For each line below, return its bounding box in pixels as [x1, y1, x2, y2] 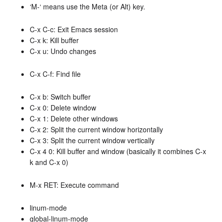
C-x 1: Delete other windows [30, 113, 118, 123]
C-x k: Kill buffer [30, 35, 79, 45]
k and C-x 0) [30, 157, 68, 167]
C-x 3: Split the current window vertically [30, 135, 155, 145]
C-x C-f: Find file [30, 68, 81, 79]
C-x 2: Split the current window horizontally [30, 124, 163, 134]
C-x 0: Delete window [30, 102, 96, 112]
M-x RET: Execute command [30, 179, 119, 190]
